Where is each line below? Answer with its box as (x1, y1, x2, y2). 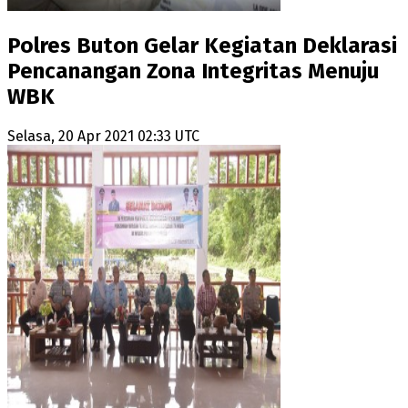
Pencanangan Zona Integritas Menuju (7, 58, 379, 85)
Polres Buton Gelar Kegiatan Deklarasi (7, 33, 397, 59)
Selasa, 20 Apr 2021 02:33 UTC (7, 127, 199, 146)
